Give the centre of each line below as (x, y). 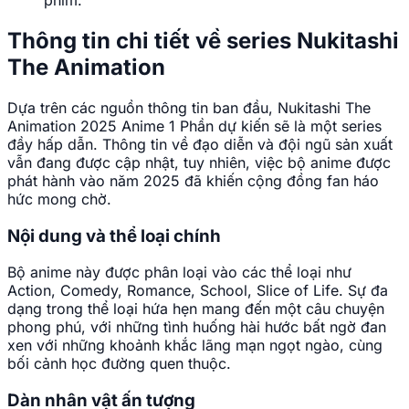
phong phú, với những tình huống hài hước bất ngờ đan (197, 327)
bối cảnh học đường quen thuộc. (119, 364)
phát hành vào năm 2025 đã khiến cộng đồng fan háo (193, 180)
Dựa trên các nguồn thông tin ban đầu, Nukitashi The (189, 107)
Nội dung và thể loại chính (114, 236)
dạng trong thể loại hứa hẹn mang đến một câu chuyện (196, 309)
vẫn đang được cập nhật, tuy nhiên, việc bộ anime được (199, 162)
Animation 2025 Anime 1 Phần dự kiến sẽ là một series (194, 126)
